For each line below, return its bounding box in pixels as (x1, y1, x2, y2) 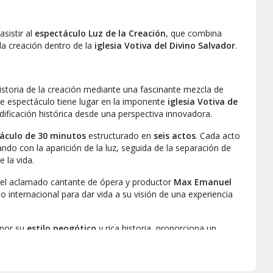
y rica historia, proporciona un (96, 222, 216, 235)
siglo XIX (119, 235, 155, 247)
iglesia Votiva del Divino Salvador (94, 40, 235, 52)
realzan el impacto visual (134, 247, 233, 259)
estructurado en (86, 130, 154, 142)
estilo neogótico (27, 222, 96, 235)
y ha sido (155, 235, 193, 247)
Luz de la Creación (88, 27, 166, 40)
